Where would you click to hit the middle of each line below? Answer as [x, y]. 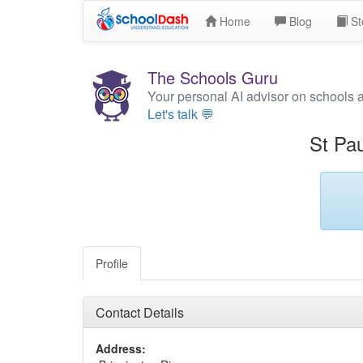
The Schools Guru [213, 77]
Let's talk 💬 [181, 114]
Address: [121, 348]
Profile [112, 263]
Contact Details [140, 312]
